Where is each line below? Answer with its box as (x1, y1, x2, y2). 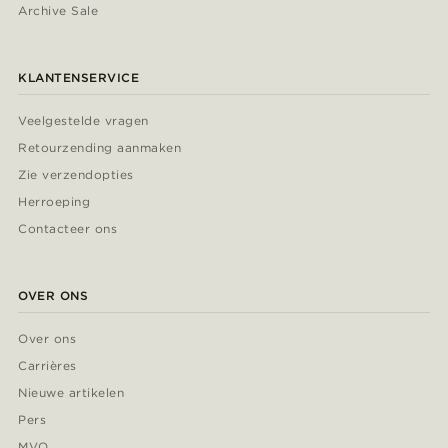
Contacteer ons (18, 221, 117, 237)
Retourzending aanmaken (18, 140, 182, 156)
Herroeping (18, 194, 90, 210)
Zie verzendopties (18, 167, 134, 183)
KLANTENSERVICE (18, 70, 139, 86)
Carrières (18, 358, 77, 374)
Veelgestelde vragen (18, 113, 149, 129)
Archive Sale (18, 3, 99, 19)
